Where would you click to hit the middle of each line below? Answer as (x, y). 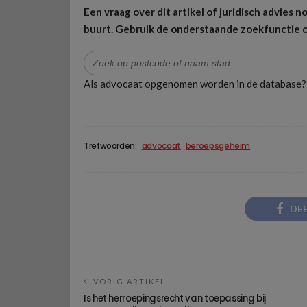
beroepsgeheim (218, 145)
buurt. (98, 29)
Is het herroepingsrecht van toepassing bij (175, 299)
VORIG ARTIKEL (130, 282)
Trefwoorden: (110, 145)
